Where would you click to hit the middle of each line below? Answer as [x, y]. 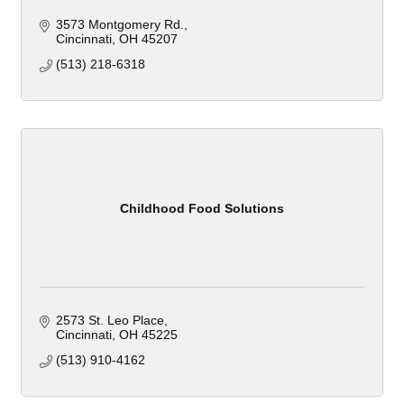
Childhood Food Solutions [202, 208]
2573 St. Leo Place [110, 321]
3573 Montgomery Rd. [119, 25]
